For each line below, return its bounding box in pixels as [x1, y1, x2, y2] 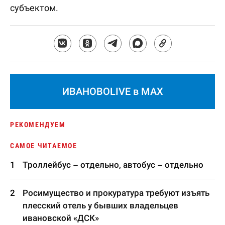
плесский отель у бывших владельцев [23, 200, 178, 210]
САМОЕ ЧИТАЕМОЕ [10, 142, 77, 150]
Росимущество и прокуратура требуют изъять [23, 188, 209, 198]
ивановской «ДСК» [23, 213, 99, 223]
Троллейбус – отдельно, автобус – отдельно [23, 160, 203, 170]
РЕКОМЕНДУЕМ [10, 121, 66, 129]
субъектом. [10, 3, 58, 13]
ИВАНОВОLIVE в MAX [62, 85, 163, 97]
